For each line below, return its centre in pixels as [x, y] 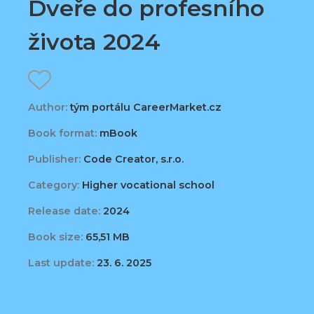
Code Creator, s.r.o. [132, 159]
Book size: [55, 237]
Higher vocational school [147, 185]
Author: [48, 108]
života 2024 [94, 41]
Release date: [64, 211]
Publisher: [54, 159]
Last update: [61, 263]
